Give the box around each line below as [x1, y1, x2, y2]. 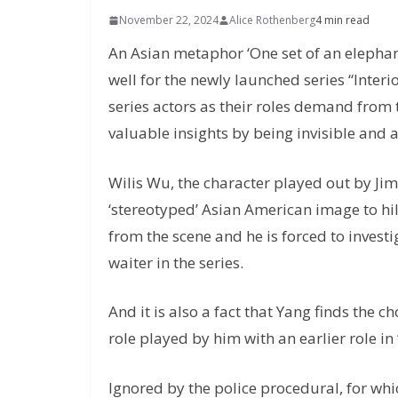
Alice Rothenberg [229, 12, 315, 28]
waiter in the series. [108, 251, 243, 273]
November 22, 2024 [119, 12, 219, 28]
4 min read [315, 12, 370, 28]
